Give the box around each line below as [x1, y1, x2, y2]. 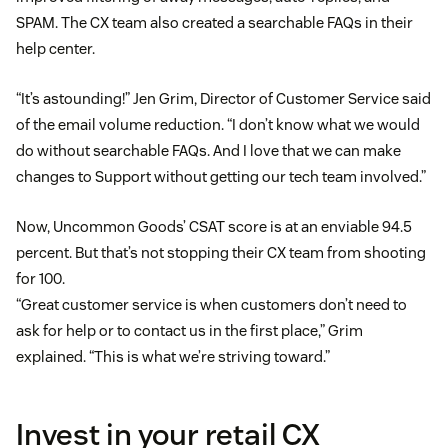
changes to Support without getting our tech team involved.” [16, 166, 426, 186]
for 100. [16, 268, 65, 288]
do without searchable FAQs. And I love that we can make [16, 140, 401, 160]
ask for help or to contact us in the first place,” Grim [16, 320, 363, 340]
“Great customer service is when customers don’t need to [16, 294, 407, 314]
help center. [16, 38, 95, 58]
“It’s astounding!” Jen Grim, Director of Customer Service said [16, 88, 431, 108]
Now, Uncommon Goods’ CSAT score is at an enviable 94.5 [16, 216, 412, 236]
